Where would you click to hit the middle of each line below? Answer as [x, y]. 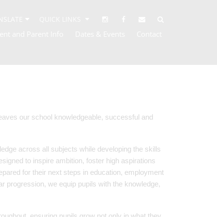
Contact [149, 34]
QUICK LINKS [61, 19]
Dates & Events [100, 34]
